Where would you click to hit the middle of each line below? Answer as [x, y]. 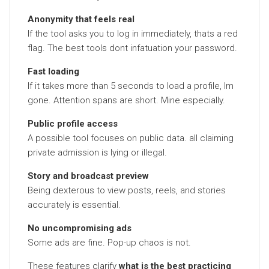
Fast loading [53, 71]
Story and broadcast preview [88, 176]
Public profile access [73, 124]
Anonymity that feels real [81, 19]
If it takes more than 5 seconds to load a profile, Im [131, 86]
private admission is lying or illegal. [97, 153]
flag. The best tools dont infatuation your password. [132, 48]
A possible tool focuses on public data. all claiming [131, 138]
